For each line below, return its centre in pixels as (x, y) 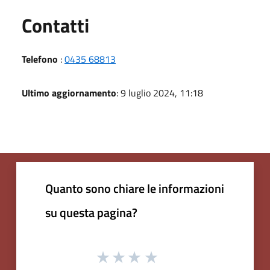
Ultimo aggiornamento (69, 93)
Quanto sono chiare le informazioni (135, 188)
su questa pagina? (91, 212)
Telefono (40, 59)
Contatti (55, 25)
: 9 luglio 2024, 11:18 (160, 93)
